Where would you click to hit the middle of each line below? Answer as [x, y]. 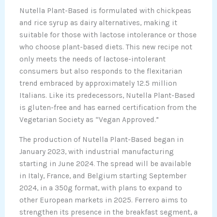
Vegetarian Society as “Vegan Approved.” [89, 120]
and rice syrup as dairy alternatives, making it [98, 23]
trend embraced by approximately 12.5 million [98, 84]
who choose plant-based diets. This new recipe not [106, 47]
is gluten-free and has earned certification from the [108, 108]
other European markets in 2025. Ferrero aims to [103, 200]
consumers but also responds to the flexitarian [101, 71]
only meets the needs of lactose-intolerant [93, 59]
